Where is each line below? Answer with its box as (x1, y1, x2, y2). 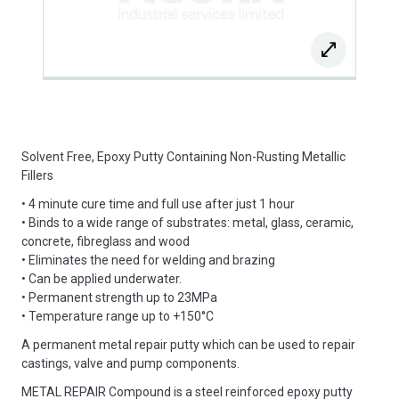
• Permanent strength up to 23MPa (21, 289, 217, 305)
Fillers (21, 167, 53, 183)
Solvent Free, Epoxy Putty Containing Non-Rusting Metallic (21, 149, 346, 164)
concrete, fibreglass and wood (21, 233, 190, 248)
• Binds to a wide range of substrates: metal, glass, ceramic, (21, 215, 354, 230)
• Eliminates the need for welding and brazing (21, 252, 275, 267)
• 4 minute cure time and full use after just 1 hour (21, 196, 295, 211)
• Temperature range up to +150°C (21, 308, 214, 323)
